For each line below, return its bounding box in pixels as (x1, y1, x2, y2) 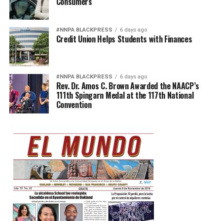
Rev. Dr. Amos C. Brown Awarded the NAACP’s (56, 79, 199, 92)
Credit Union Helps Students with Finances (56, 33, 192, 45)
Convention (56, 98, 92, 110)
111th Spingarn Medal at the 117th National (56, 89, 194, 101)
